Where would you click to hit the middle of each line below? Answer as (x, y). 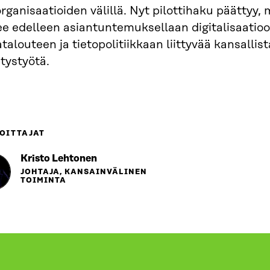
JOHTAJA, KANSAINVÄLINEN (84, 172)
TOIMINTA (43, 181)
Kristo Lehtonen (59, 159)
